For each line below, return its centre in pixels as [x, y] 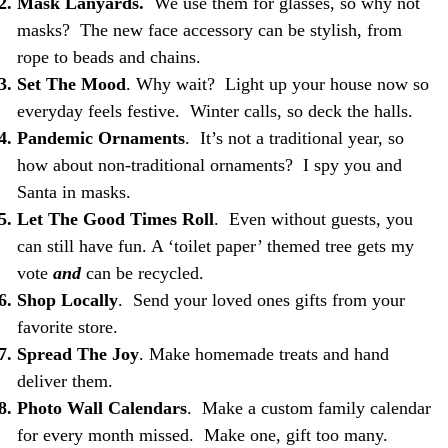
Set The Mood [71, 83]
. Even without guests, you [313, 218]
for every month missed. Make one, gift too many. [202, 434]
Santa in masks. [73, 191]
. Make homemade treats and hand [263, 353]
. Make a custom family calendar [308, 407]
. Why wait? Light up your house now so [277, 83]
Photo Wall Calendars [101, 407]
